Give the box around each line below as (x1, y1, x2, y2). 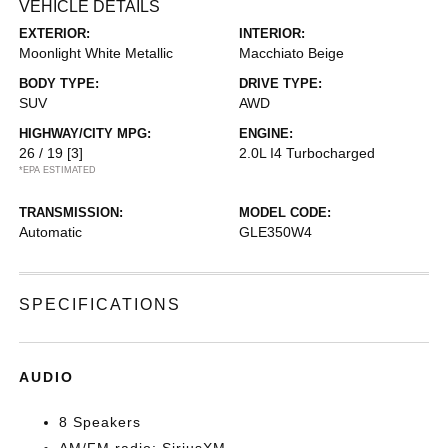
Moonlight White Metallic (19, 45, 174, 61)
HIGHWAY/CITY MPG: (19, 126, 152, 141)
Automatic (19, 224, 83, 240)
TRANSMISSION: (19, 205, 124, 220)
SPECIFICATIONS (19, 296, 182, 313)
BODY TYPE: (19, 76, 100, 91)
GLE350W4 (239, 224, 312, 240)
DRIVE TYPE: (239, 76, 322, 91)
